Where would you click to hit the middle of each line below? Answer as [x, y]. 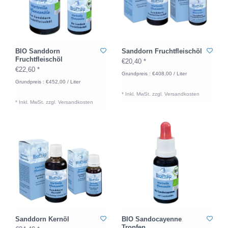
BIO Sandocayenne [152, 219]
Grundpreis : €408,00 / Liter [154, 74]
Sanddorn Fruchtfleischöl [162, 51]
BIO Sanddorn [38, 51]
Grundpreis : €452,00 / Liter [48, 82]
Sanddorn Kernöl [42, 219]
